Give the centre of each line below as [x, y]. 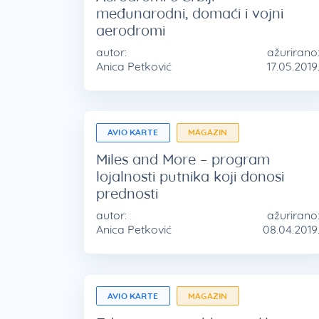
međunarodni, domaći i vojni [189, 13]
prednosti [127, 194]
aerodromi [130, 30]
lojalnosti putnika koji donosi [190, 177]
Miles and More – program [183, 159]
